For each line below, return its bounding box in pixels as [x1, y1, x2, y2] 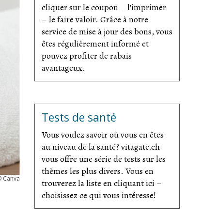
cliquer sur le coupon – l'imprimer [42, 1, 166, 13]
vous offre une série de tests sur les [42, 153, 166, 165]
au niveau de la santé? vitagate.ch [42, 140, 160, 153]
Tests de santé [42, 109, 116, 125]
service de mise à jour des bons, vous [42, 25, 172, 37]
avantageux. [42, 62, 85, 74]
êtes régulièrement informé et [42, 37, 149, 49]
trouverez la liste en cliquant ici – [42, 177, 162, 189]
